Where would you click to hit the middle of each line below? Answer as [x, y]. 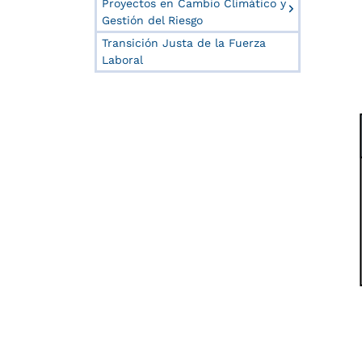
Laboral [122, 59]
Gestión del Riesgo [152, 20]
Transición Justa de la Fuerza [184, 42]
